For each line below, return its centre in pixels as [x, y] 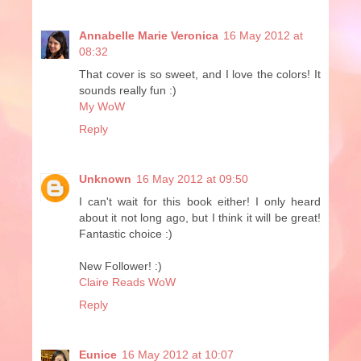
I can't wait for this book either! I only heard [200, 201]
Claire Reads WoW [127, 282]
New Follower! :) [120, 266]
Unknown [105, 178]
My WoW [102, 106]
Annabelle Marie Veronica [149, 35]
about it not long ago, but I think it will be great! [200, 217]
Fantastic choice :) [126, 233]
